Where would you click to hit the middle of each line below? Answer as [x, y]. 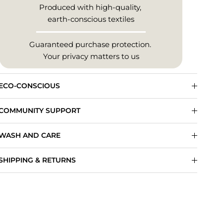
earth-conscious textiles [91, 19]
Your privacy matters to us [91, 56]
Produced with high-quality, [91, 7]
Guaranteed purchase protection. [91, 45]
